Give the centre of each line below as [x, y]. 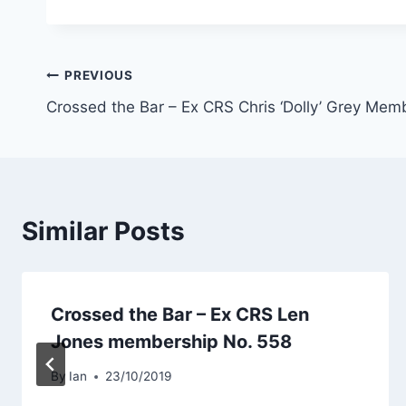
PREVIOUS [99, 76]
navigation [110, 119]
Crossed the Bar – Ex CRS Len [180, 314]
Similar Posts [103, 231]
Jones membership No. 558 [171, 341]
